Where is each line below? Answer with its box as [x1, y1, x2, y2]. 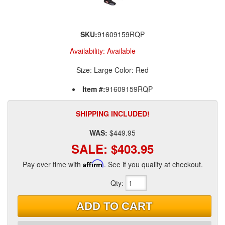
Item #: [82, 84, 105, 94]
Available [106, 46, 136, 56]
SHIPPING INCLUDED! [75, 108, 150, 119]
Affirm [82, 159, 104, 168]
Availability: [69, 46, 107, 56]
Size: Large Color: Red [76, 65, 149, 75]
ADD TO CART [76, 199, 153, 212]
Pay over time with [22, 159, 83, 169]
